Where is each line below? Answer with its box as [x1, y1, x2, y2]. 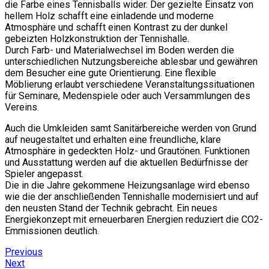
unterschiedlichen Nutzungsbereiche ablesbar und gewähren [5, 55, 258, 67]
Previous [5, 246, 43, 258]
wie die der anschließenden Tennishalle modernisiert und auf [5, 190, 259, 202]
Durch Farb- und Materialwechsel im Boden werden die [5, 44, 234, 56]
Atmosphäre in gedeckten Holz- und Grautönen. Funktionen [5, 145, 250, 157]
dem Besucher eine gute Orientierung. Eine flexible [5, 67, 216, 79]
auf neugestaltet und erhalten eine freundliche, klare [5, 133, 221, 145]
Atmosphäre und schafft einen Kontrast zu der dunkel [5, 21, 228, 33]
